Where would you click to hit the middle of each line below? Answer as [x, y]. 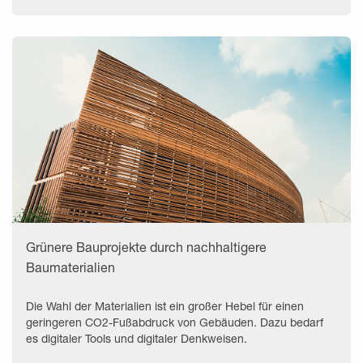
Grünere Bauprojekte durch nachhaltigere [146, 246]
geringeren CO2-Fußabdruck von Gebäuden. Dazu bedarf [175, 322]
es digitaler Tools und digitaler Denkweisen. [137, 338]
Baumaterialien [70, 267]
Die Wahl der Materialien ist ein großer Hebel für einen [165, 305]
